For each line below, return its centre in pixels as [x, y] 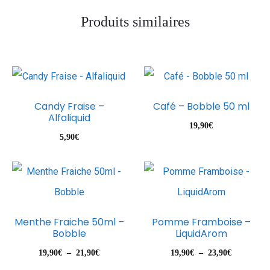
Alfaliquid [69, 118]
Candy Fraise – [69, 106]
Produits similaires [135, 22]
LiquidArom [201, 234]
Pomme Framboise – [201, 222]
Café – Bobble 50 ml [201, 106]
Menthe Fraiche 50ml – [69, 222]
